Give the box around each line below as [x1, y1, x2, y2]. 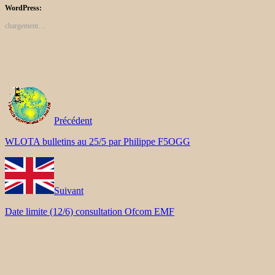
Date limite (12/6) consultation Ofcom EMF [5, 206, 174, 217]
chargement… [5, 21, 45, 30]
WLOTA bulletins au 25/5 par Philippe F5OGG [5, 136, 190, 147]
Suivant [54, 185, 83, 196]
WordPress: [5, 3, 42, 12]
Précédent [54, 115, 92, 126]
